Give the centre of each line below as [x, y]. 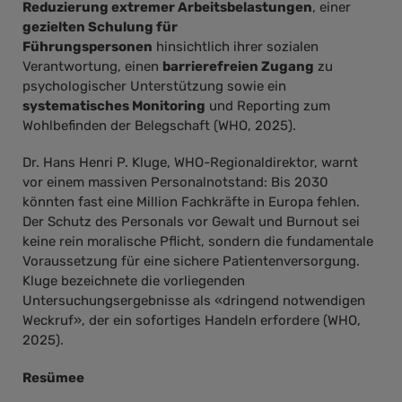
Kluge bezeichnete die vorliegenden [134, 281]
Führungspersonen [87, 46]
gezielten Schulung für [100, 26]
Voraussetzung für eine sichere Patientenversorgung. [191, 262]
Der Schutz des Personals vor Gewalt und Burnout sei [191, 222]
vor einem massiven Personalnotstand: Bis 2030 [175, 183]
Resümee [53, 377]
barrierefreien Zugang [238, 66]
